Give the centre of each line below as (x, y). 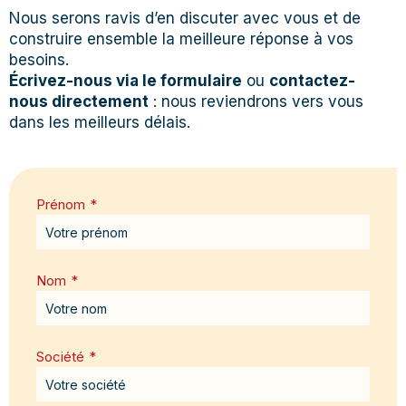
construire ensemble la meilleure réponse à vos (181, 39)
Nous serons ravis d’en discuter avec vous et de (185, 19)
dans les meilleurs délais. (100, 123)
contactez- (312, 81)
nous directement (79, 102)
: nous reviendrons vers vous (256, 102)
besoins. (43, 60)
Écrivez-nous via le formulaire (126, 81)
